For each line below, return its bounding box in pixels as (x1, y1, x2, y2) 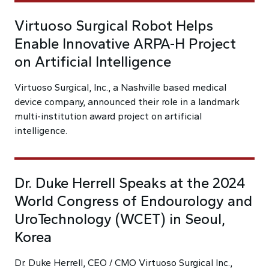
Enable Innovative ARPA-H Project (14, 35, 236, 52)
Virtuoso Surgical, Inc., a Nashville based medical (14, 82, 226, 93)
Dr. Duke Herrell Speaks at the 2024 (14, 174, 246, 192)
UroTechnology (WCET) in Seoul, (14, 210, 225, 228)
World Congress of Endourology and (14, 192, 252, 210)
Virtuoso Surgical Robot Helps (14, 17, 213, 34)
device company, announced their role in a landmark (14, 96, 240, 107)
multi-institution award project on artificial (14, 110, 202, 122)
